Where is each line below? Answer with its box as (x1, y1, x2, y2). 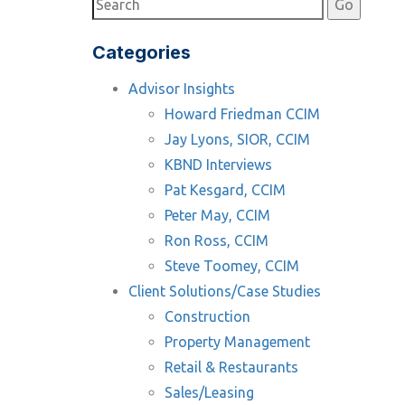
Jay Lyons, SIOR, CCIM (165, 131, 310, 147)
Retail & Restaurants (165, 359, 298, 375)
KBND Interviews (165, 156, 272, 173)
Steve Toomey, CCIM (165, 258, 299, 274)
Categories (92, 42, 191, 63)
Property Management (165, 334, 310, 350)
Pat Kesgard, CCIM (165, 182, 286, 198)
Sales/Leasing (165, 384, 254, 400)
